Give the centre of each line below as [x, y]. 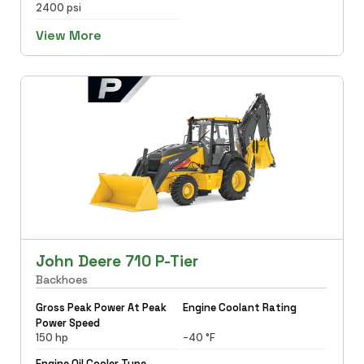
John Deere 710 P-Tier [117, 261]
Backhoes [61, 279]
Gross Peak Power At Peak [101, 307]
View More [68, 35]
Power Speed [67, 323]
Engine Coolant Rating [240, 307]
